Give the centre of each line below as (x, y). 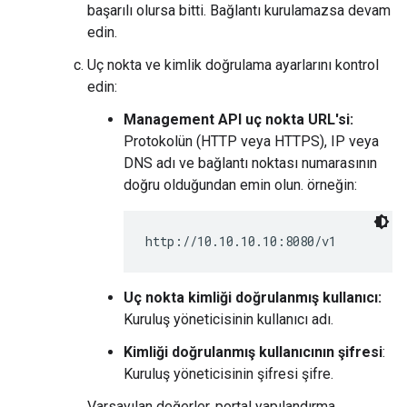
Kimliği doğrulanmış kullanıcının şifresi (253, 352)
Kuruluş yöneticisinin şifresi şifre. (228, 374)
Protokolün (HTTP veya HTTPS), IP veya (251, 141)
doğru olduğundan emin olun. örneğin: (240, 185)
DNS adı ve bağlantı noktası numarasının (250, 163)
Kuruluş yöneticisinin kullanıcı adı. (228, 319)
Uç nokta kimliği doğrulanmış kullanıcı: (253, 298)
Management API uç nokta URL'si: (238, 119)
